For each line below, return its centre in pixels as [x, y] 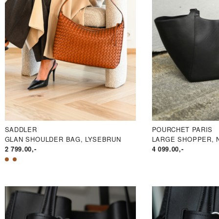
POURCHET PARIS [182, 130]
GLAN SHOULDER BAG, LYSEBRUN [63, 139]
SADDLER [21, 130]
